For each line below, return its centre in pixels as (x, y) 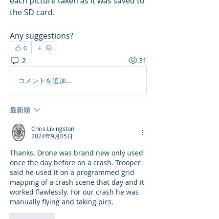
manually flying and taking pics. (62, 202)
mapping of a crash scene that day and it (77, 182)
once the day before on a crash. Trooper (75, 163)
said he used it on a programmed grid (72, 173)
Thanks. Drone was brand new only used (77, 153)
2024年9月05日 (52, 136)
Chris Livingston (53, 129)
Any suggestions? (42, 36)
